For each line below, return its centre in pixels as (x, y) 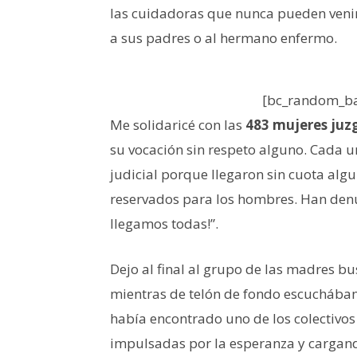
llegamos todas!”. (164, 223)
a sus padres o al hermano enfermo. (224, 37)
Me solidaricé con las (176, 124)
